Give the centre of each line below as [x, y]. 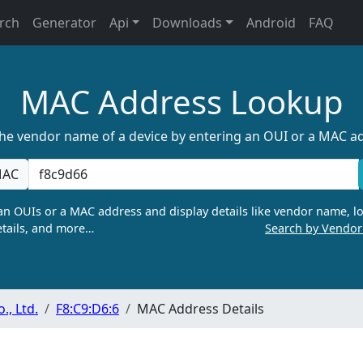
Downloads [188, 23]
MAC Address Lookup [181, 102]
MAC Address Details [201, 309]
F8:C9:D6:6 [88, 309]
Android [271, 23]
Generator [64, 23]
